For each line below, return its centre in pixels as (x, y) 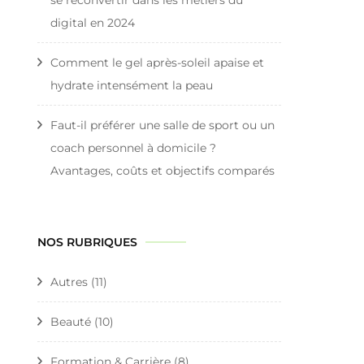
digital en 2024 (93, 22)
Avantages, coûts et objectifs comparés (162, 170)
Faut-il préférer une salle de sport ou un (162, 125)
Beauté (71, 321)
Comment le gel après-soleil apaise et (157, 62)
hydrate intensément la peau (132, 85)
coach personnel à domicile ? (133, 147)
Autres (69, 282)
